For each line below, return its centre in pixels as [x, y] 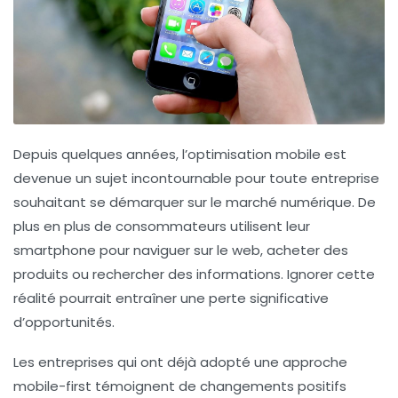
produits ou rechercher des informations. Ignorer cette [194, 275]
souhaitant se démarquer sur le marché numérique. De [195, 203]
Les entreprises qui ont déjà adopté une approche [180, 362]
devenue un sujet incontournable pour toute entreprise [196, 179]
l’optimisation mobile [251, 155]
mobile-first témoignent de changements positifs [180, 386]
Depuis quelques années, [98, 155]
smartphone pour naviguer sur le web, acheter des [181, 251]
